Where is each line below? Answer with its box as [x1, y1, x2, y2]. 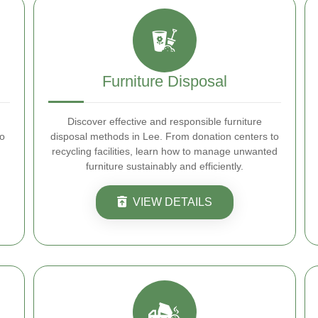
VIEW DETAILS [133, 196, 212, 208]
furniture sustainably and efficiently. [86, 160, 243, 172]
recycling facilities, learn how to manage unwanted [52, 146, 278, 157]
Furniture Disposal [102, 72, 227, 90]
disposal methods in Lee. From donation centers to [50, 131, 279, 142]
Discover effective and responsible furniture [67, 116, 262, 127]
